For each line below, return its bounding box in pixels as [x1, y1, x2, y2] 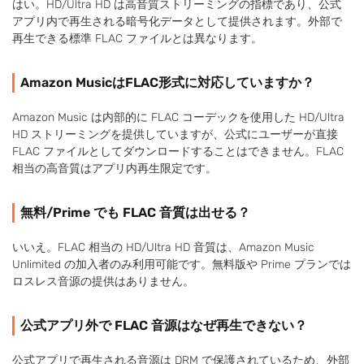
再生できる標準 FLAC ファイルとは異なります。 [12, 31, 262, 45]
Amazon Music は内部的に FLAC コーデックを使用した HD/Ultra [12, 110, 344, 124]
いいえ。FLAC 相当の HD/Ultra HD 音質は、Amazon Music [12, 240, 314, 254]
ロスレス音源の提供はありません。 [12, 274, 194, 288]
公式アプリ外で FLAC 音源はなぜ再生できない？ [20, 317, 307, 333]
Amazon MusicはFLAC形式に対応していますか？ [20, 74, 314, 90]
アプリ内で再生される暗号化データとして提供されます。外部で [12, 14, 342, 28]
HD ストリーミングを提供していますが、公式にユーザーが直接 [12, 127, 338, 141]
